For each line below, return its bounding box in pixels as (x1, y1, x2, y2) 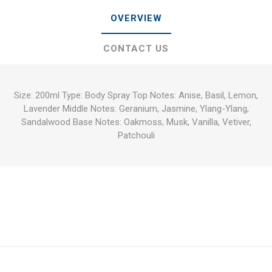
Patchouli (117, 130, 155, 141)
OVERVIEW (110, 13, 162, 24)
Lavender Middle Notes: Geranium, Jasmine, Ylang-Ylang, (23, 103, 249, 115)
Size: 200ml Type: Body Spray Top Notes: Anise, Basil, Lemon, (14, 90, 258, 101)
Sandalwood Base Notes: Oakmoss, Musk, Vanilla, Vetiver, (21, 117, 251, 128)
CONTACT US (103, 43, 169, 55)
